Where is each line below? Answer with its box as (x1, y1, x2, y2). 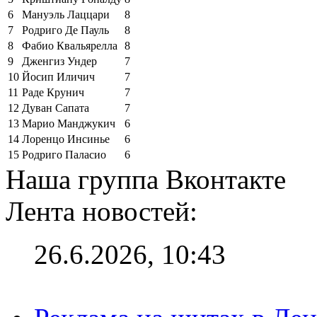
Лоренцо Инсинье (22, 132, 110, 145)
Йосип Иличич (22, 70, 95, 83)
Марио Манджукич (22, 117, 115, 129)
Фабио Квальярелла (22, 39, 117, 52)
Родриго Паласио (22, 148, 106, 161)
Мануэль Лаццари (22, 8, 110, 21)
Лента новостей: (6, 195, 197, 226)
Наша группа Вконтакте (6, 163, 286, 195)
